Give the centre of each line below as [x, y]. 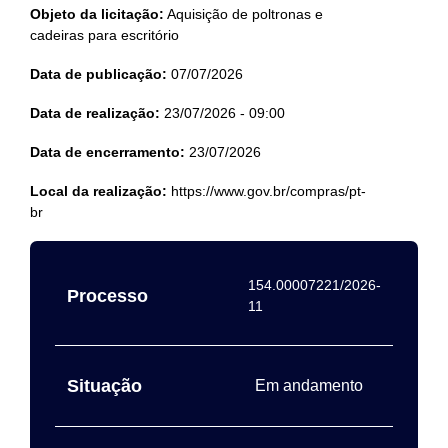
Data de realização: [95, 113]
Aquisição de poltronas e [243, 14]
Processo [107, 296]
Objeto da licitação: [97, 14]
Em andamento [309, 385]
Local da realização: [98, 191]
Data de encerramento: [107, 152]
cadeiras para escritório [104, 35]
